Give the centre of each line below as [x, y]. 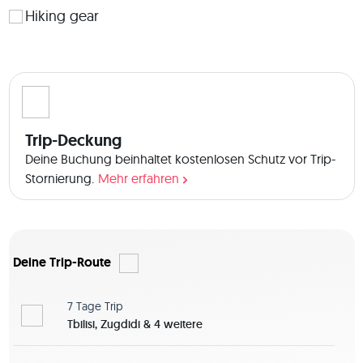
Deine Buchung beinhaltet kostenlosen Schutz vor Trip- [180, 159]
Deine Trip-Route [62, 263]
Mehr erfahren [138, 179]
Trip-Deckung [73, 141]
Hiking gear [62, 16]
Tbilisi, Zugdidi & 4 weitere [135, 325]
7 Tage [84, 307]
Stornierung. [59, 179]
